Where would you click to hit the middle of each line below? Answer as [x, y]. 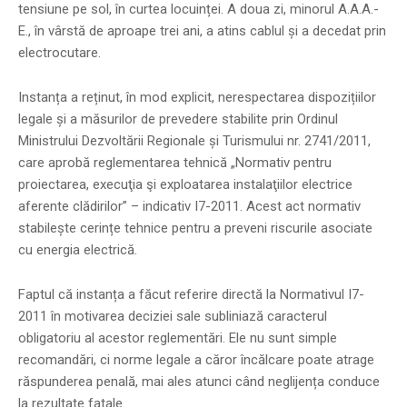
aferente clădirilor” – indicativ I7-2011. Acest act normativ [189, 206]
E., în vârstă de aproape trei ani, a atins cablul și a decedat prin [202, 30]
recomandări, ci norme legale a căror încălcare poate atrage [196, 359]
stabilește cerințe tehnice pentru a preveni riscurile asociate [195, 228]
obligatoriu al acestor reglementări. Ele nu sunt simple [178, 338]
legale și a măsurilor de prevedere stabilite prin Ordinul [178, 119]
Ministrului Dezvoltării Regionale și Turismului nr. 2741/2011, [194, 140]
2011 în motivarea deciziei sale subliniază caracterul [173, 316]
